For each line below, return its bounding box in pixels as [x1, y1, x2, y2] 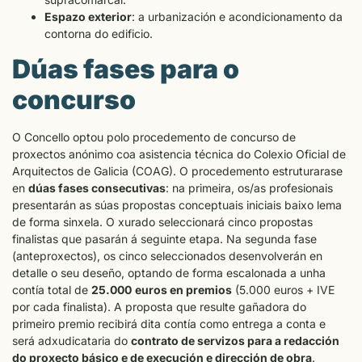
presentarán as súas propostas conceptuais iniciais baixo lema [12, 197, 342, 212]
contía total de [12, 282, 91, 297]
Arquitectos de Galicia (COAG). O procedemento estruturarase [12, 163, 343, 178]
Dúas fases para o [12, 53, 239, 85]
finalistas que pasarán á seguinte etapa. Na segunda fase [12, 231, 317, 246]
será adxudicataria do [12, 333, 131, 347]
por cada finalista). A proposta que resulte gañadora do [12, 299, 306, 314]
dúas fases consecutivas [28, 180, 166, 195]
